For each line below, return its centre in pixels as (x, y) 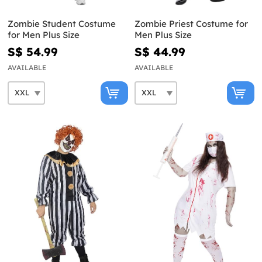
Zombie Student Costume (62, 23)
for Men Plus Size (44, 35)
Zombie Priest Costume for (191, 23)
